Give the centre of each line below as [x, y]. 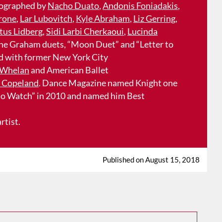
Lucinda [142, 31]
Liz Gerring [154, 19]
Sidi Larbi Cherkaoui [85, 31]
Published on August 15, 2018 [151, 160]
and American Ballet [69, 70]
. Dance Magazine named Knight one [108, 83]
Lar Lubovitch [46, 19]
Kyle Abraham [103, 19]
